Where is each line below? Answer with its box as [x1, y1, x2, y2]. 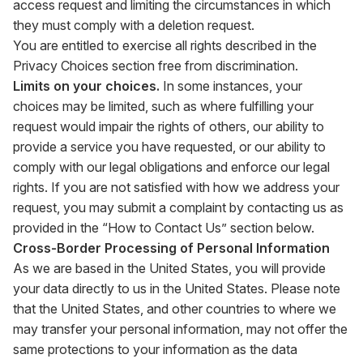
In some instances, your [160, 78, 302, 94]
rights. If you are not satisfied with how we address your [13, 179, 340, 195]
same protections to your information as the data [13, 341, 297, 357]
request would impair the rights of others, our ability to [13, 118, 324, 135]
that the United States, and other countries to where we [13, 301, 336, 317]
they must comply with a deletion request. [13, 17, 254, 33]
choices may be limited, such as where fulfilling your [13, 98, 314, 114]
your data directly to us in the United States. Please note [13, 280, 340, 297]
